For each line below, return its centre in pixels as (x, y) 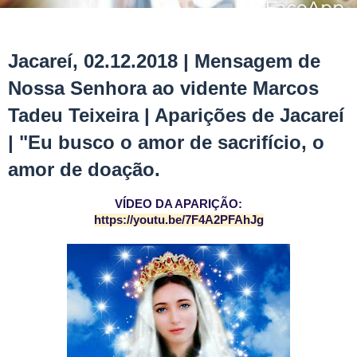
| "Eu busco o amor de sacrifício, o (166, 142)
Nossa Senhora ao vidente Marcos (163, 88)
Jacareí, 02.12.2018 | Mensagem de (164, 61)
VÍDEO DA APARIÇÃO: (178, 204)
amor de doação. (84, 169)
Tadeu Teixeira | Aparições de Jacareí (176, 115)
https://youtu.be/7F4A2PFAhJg (178, 220)
